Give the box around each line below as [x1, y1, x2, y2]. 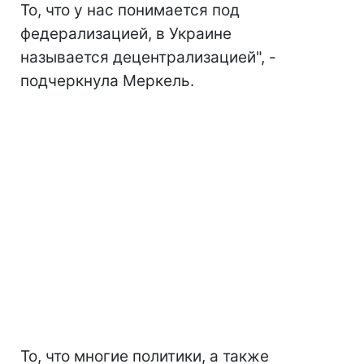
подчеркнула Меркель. [20, 71, 194, 91]
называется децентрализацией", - [20, 48, 276, 67]
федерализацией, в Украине [20, 24, 232, 44]
